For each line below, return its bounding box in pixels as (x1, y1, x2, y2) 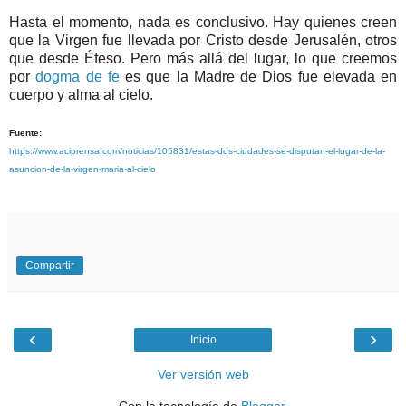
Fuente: (9, 128, 42, 139)
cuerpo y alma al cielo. (9, 87, 153, 103)
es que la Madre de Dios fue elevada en (119, 69, 397, 85)
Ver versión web (157, 367, 249, 382)
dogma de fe (35, 69, 120, 85)
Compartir (25, 259, 74, 273)
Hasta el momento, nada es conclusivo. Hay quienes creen (9, 14, 397, 31)
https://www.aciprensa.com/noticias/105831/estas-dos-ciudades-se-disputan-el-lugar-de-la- (9, 146, 385, 157)
